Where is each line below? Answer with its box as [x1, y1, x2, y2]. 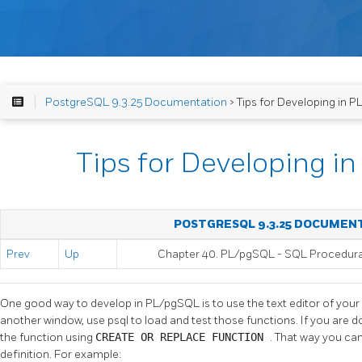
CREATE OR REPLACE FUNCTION [95, 330, 270, 343]
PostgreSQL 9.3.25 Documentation [44, 95, 227, 109]
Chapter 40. [158, 247, 221, 261]
